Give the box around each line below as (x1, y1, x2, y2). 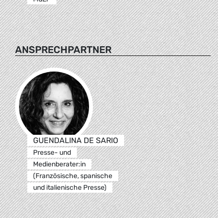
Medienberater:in (33, 160, 86, 168)
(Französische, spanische (33, 171, 112, 180)
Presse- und (33, 148, 71, 157)
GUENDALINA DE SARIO (33, 135, 118, 145)
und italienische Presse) (33, 183, 107, 192)
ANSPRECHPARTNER (15, 43, 111, 55)
